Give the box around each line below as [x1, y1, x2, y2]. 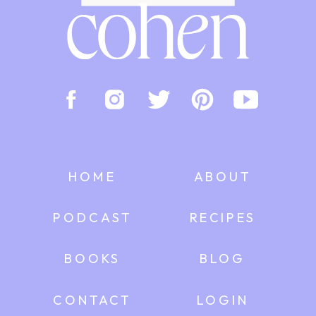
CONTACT [53, 291, 132, 308]
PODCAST [52, 209, 133, 226]
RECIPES [189, 209, 256, 226]
